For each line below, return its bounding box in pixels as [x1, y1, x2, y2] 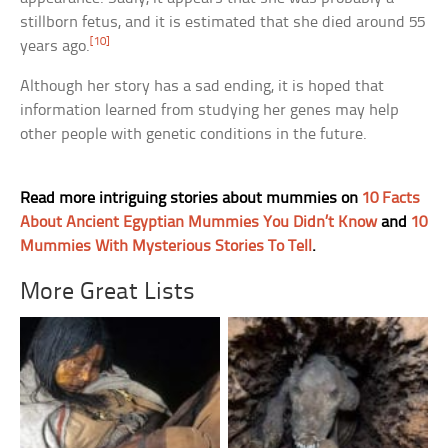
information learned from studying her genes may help [20, 102, 400, 120]
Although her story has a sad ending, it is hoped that [20, 78, 385, 96]
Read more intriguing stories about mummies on [20, 190, 363, 208]
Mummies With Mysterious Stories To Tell [20, 238, 313, 256]
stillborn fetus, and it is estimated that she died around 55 [20, 14, 426, 32]
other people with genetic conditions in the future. [20, 126, 368, 144]
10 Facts [362, 190, 421, 208]
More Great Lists [20, 280, 196, 306]
